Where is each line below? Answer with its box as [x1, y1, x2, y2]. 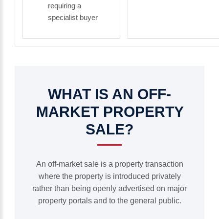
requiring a [48, 1, 81, 10]
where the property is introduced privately [38, 172, 181, 180]
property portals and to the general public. [38, 197, 181, 205]
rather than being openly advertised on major [32, 184, 187, 193]
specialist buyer [48, 13, 98, 22]
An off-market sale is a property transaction [36, 160, 183, 168]
